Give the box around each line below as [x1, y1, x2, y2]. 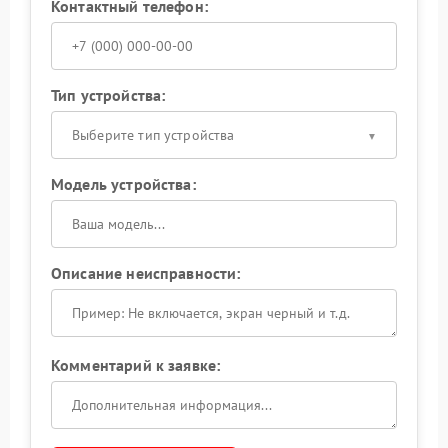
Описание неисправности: [51, 263, 241, 283]
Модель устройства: [51, 174, 196, 194]
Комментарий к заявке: [51, 355, 221, 375]
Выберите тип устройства [72, 126, 235, 144]
